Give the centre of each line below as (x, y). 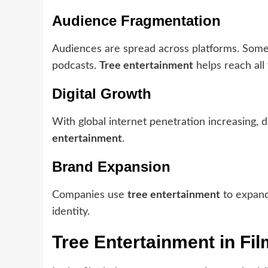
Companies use (90, 195)
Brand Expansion (111, 167)
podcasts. (76, 66)
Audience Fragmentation (136, 21)
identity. (71, 212)
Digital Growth (102, 94)
